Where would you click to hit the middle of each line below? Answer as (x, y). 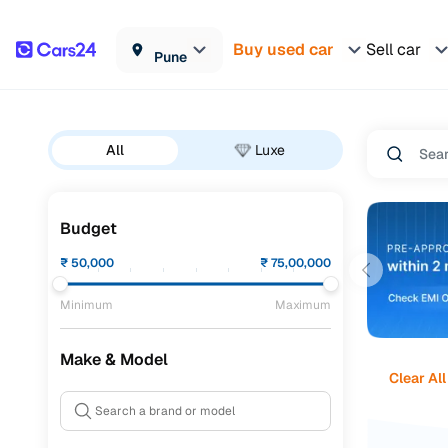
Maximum (303, 305)
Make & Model (114, 359)
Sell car (393, 49)
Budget (88, 228)
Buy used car (283, 49)
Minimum (86, 305)
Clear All (417, 377)
